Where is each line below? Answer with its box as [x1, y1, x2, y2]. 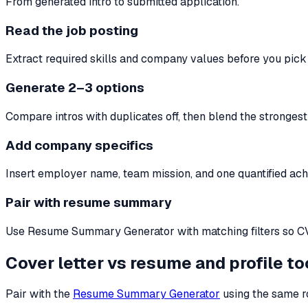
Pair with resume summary [5, 193, 172, 211]
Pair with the [5, 287, 70, 302]
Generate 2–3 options [5, 79, 144, 97]
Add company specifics [5, 136, 153, 154]
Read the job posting [5, 21, 138, 39]
